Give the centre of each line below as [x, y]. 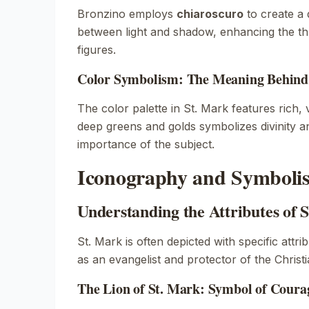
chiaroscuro [210, 14]
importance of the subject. [146, 144]
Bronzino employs [127, 14]
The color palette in [130, 108]
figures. [97, 50]
